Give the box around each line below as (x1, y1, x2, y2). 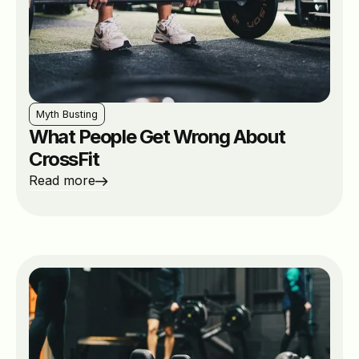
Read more (29, 171, 95, 188)
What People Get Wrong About (29, 124, 285, 148)
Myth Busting (36, 107, 98, 120)
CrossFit (29, 147, 99, 171)
